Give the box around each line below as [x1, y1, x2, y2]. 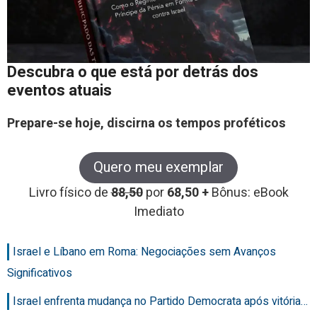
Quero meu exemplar [93, 157, 224, 178]
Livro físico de [28, 183, 111, 203]
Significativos [7, 265, 72, 282]
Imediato [133, 202, 184, 222]
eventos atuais [7, 79, 112, 103]
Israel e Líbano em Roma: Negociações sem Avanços [13, 243, 276, 261]
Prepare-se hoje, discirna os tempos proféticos [7, 114, 286, 134]
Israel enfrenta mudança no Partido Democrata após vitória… [13, 293, 308, 311]
